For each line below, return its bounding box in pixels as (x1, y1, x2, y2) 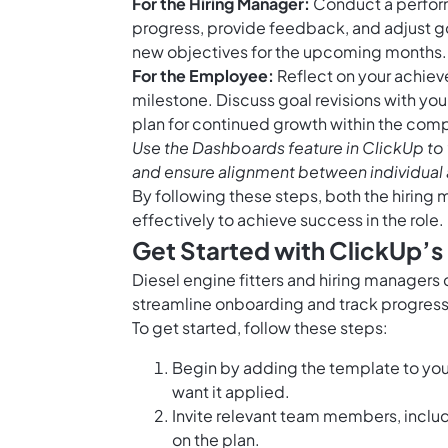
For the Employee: (132, 65, 274, 87)
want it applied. (172, 381, 290, 403)
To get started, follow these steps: (132, 317, 388, 339)
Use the (132, 137, 192, 159)
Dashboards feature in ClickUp (192, 137, 424, 159)
